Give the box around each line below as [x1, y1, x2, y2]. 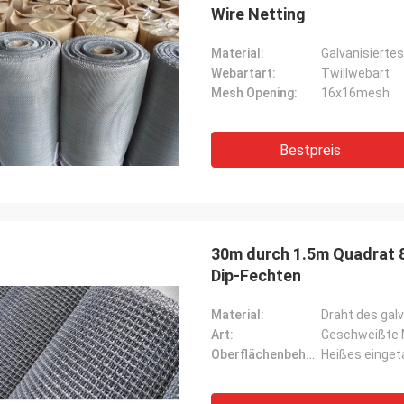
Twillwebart [321, 66, 390, 80]
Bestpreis [280, 142, 341, 159]
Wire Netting [211, 5, 306, 23]
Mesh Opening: [211, 86, 298, 100]
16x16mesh [321, 86, 390, 100]
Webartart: [211, 66, 276, 80]
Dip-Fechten [211, 266, 301, 285]
